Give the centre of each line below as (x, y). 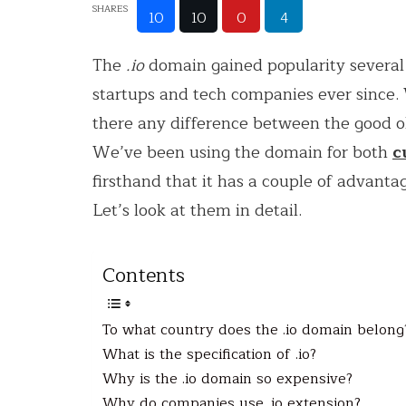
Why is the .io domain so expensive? (227, 378)
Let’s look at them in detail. (197, 210)
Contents (144, 275)
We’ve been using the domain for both (242, 152)
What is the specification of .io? (209, 354)
